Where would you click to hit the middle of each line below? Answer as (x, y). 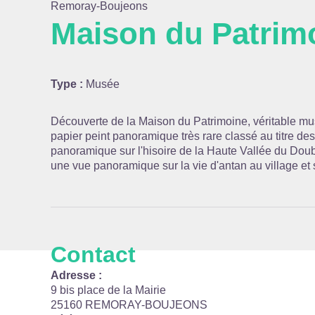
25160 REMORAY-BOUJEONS (129, 305)
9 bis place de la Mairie (108, 290)
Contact (93, 255)
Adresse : (76, 275)
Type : (68, 84)
